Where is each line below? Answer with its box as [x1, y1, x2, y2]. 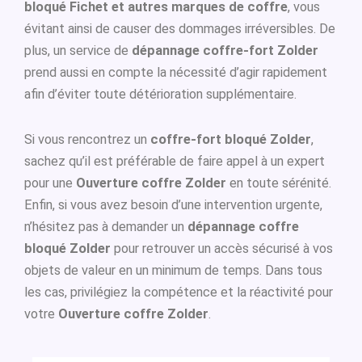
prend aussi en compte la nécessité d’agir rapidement [24, 65, 327, 80]
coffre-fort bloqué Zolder [150, 132, 311, 148]
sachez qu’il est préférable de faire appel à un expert [24, 154, 325, 170]
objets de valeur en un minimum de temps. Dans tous [24, 263, 322, 279]
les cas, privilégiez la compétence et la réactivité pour [24, 284, 333, 301]
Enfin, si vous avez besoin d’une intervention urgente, [24, 197, 322, 213]
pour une [24, 175, 76, 192]
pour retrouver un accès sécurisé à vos [111, 241, 333, 257]
